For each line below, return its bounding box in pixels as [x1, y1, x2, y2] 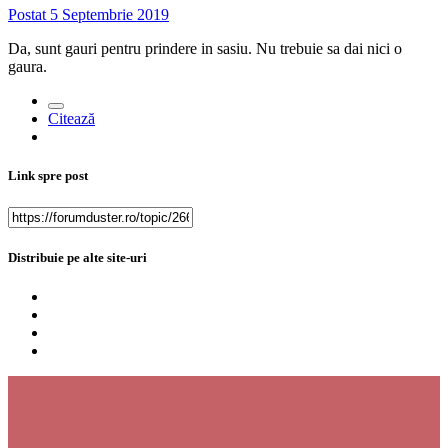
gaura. [8, 58, 47, 76]
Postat [8, 6, 50, 24]
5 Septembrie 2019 [50, 6, 169, 24]
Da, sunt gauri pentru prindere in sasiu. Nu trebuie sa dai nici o [8, 40, 402, 58]
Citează [48, 110, 95, 128]
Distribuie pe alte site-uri [8, 249, 147, 265]
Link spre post [8, 168, 88, 184]
